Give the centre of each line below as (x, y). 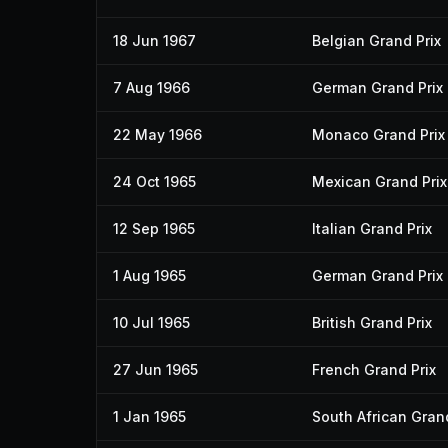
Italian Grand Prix (372, 228)
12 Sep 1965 (154, 228)
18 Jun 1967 (154, 40)
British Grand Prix (372, 322)
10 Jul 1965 (151, 322)
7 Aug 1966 (151, 87)
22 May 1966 (157, 134)
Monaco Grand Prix (378, 134)
